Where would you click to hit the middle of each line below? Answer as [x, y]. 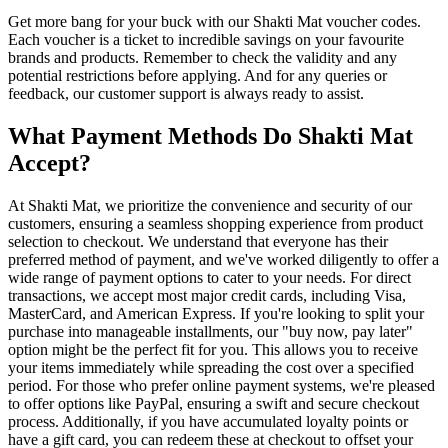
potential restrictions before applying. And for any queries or [197, 76]
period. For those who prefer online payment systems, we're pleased [221, 386]
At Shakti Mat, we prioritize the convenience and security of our [210, 206]
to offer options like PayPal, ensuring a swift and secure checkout [213, 404]
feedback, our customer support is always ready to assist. [186, 94]
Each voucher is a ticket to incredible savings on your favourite [206, 40]
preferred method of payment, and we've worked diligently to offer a [223, 260]
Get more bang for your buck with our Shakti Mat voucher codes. [214, 22]
